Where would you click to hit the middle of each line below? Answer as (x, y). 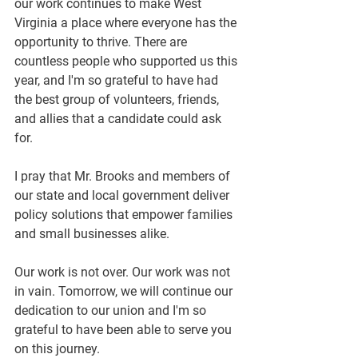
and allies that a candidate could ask (119, 119)
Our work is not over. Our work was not (124, 272)
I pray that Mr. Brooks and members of (124, 176)
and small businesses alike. (92, 234)
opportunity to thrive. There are (102, 42)
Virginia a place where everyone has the (127, 23)
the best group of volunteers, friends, (118, 99)
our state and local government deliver (123, 195)
